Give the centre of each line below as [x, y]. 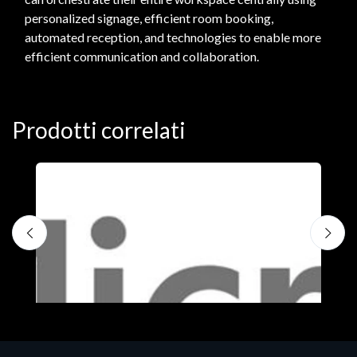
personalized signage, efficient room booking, [149, 18]
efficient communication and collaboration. [142, 57]
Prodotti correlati [99, 130]
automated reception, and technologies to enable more [173, 37]
